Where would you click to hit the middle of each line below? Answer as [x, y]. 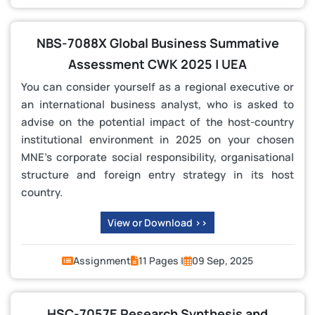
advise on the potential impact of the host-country [157, 122]
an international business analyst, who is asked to [157, 104]
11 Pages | [161, 261]
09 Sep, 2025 [223, 261]
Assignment [102, 261]
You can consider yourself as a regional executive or [157, 87]
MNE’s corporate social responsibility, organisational [157, 157]
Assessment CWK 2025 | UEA [157, 64]
